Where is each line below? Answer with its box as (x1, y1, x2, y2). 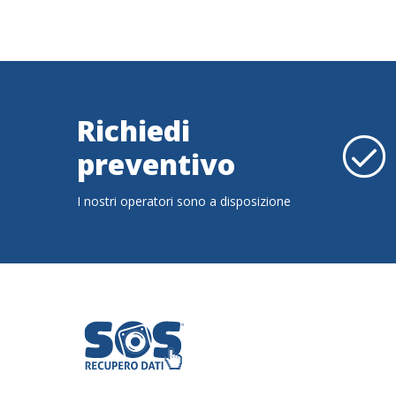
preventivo (77, 144, 235, 183)
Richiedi (77, 110, 190, 149)
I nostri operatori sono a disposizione (77, 193, 291, 210)
